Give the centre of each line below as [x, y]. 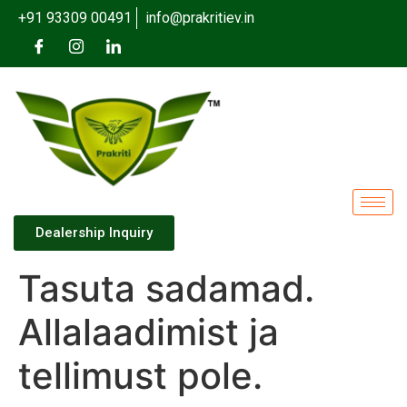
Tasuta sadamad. [166, 289]
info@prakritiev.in [200, 18]
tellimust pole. [140, 376]
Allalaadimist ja [149, 333]
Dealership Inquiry [94, 233]
